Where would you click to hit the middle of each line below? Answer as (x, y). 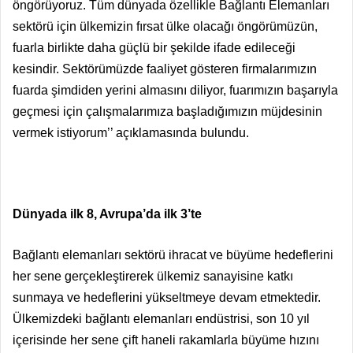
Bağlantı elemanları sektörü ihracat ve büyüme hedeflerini (173, 255)
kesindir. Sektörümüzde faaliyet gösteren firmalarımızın (165, 69)
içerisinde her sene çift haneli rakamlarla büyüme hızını (166, 340)
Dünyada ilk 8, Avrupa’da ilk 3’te (107, 214)
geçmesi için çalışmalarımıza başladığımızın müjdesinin (167, 111)
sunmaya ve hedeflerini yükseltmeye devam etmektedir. (167, 297)
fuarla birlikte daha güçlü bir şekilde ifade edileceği (154, 47)
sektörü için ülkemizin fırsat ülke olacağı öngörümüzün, (165, 26)
